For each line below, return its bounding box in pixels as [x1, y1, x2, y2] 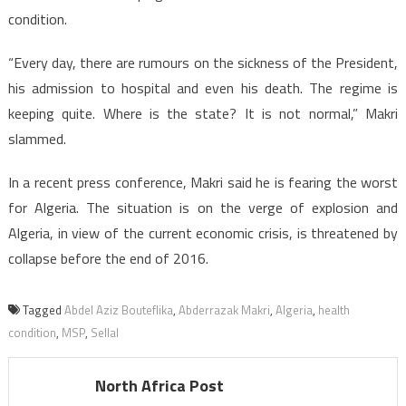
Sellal [90, 324, 119, 343]
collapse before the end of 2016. [7, 247, 208, 270]
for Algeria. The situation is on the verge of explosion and [7, 197, 399, 219]
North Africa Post [94, 373, 224, 399]
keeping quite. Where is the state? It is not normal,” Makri [7, 102, 399, 125]
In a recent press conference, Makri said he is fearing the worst [7, 171, 399, 194]
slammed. [7, 128, 66, 150]
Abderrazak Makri [178, 301, 270, 320]
